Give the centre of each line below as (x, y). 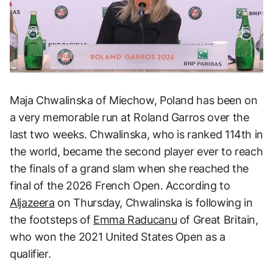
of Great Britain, (218, 219)
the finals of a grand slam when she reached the (129, 168)
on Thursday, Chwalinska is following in (154, 202)
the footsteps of (51, 219)
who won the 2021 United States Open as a (118, 236)
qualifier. (30, 253)
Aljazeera (32, 202)
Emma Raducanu (135, 219)
